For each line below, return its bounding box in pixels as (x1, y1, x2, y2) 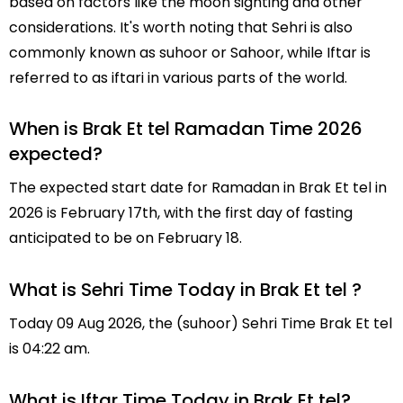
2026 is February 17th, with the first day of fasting (9, 202, 353, 224)
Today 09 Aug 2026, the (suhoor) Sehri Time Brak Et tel (9, 313, 392, 335)
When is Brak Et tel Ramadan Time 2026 (9, 116, 363, 142)
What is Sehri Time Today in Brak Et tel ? (9, 277, 362, 303)
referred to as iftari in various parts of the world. (9, 67, 347, 88)
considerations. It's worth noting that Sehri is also (9, 16, 353, 38)
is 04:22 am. (9, 338, 90, 360)
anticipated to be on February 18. (9, 228, 242, 249)
